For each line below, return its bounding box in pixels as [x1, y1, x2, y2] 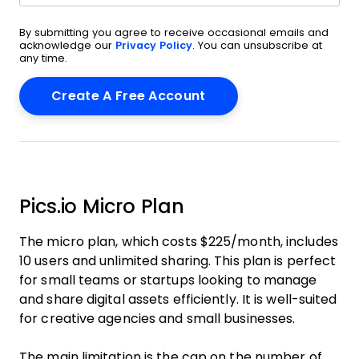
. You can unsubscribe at [192, 39, 322, 51]
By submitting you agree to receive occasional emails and [19, 26, 329, 38]
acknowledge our [19, 39, 115, 51]
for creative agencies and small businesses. [19, 312, 296, 325]
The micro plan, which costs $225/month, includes [19, 235, 338, 248]
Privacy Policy [115, 39, 192, 51]
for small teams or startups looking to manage [19, 273, 317, 287]
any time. [19, 52, 67, 64]
